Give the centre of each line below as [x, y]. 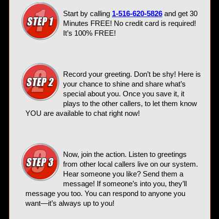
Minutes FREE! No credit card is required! [129, 24]
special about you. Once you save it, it [123, 94]
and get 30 [180, 14]
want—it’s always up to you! [70, 204]
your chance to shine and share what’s [124, 84]
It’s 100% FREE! [89, 33]
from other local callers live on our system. [130, 164]
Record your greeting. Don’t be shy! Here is [132, 75]
